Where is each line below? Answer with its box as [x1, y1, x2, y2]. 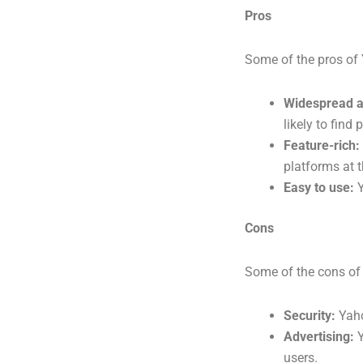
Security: [283, 308, 335, 323]
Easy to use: [283, 180, 354, 195]
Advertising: [283, 329, 354, 344]
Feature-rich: [283, 138, 360, 153]
